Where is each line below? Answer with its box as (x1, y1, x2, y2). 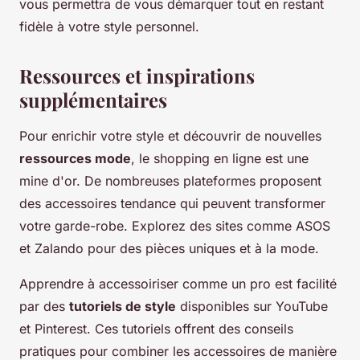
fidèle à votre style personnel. (19, 18, 199, 35)
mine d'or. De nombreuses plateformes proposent (19, 173, 321, 190)
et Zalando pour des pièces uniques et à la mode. (19, 240, 319, 257)
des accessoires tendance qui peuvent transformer (19, 195, 325, 212)
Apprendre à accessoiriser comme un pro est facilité (19, 276, 337, 292)
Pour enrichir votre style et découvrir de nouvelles (19, 128, 321, 145)
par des (19, 298, 69, 315)
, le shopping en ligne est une (131, 150, 309, 167)
